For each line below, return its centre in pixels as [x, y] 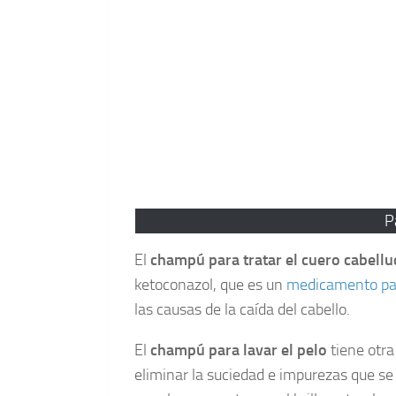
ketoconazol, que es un [210, 285]
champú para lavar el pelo [239, 350]
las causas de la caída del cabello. [242, 309]
